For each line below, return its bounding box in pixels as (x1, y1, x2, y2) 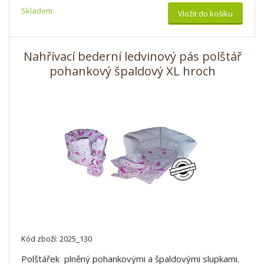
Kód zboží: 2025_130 (21, 233, 92, 244)
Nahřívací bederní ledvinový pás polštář (23, 48, 242, 64)
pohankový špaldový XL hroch (49, 63, 216, 79)
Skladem (21, 5, 52, 16)
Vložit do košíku (178, 8, 233, 19)
